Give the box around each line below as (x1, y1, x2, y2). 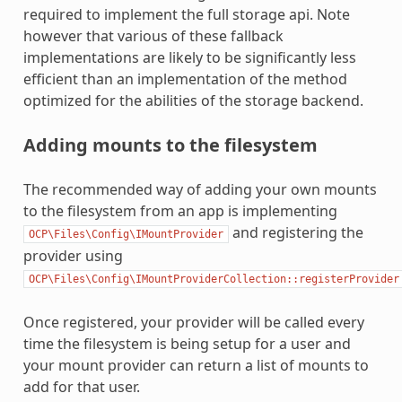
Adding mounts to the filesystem (22, 132, 318, 157)
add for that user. (22, 376, 140, 397)
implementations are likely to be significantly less (22, 47, 356, 67)
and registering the (228, 222, 363, 242)
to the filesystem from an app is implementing (22, 200, 337, 221)
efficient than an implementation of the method (22, 68, 347, 89)
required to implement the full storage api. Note (22, 4, 350, 24)
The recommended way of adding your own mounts (22, 179, 377, 199)
